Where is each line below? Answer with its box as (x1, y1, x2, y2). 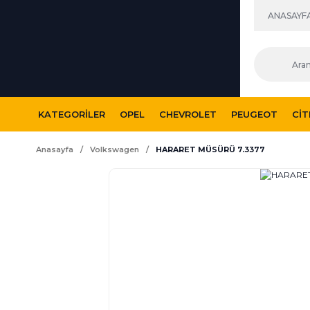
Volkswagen (90, 145, 139, 154)
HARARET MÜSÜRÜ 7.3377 (156, 145, 265, 154)
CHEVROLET (159, 108, 217, 120)
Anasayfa (36, 145, 73, 154)
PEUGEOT (231, 108, 277, 120)
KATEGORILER (38, 108, 105, 120)
